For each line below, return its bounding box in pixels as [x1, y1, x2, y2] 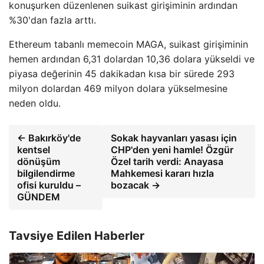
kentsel [17, 144, 50, 156]
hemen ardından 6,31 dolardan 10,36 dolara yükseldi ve [9, 53, 255, 65]
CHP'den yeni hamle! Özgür [111, 144, 234, 156]
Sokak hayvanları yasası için [111, 132, 237, 144]
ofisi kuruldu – [17, 179, 81, 192]
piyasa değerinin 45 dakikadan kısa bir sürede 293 [9, 68, 235, 80]
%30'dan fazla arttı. [9, 14, 96, 27]
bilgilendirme [17, 167, 75, 180]
